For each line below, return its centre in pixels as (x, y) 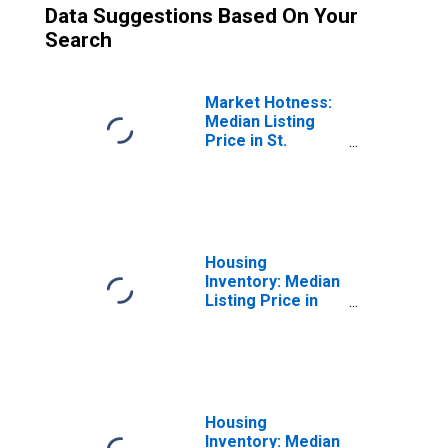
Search (78, 40)
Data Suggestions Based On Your (201, 16)
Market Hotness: (268, 102)
